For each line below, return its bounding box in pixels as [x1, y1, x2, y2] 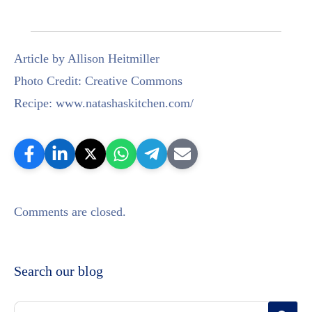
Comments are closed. [14, 205, 126, 219]
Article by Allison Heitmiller [14, 52, 159, 66]
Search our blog [14, 263, 103, 279]
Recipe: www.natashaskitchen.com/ [14, 96, 194, 111]
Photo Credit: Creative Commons [14, 74, 182, 88]
